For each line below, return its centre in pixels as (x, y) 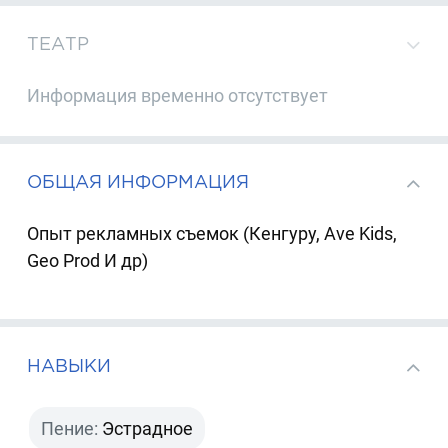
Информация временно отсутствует (178, 95)
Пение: (70, 429)
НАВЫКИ (69, 365)
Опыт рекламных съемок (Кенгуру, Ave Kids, (212, 233)
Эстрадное (148, 429)
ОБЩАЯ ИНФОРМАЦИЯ (138, 182)
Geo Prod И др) (88, 260)
